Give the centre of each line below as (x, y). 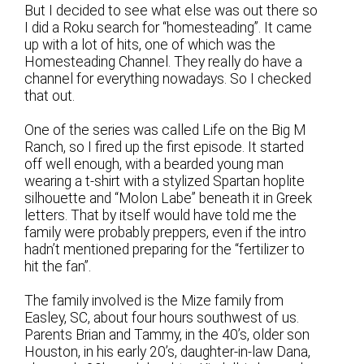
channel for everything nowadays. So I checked (168, 79)
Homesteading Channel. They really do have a (164, 62)
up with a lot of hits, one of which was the (150, 45)
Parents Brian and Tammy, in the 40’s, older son (167, 335)
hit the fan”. (58, 267)
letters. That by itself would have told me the (161, 216)
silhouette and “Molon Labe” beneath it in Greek (169, 199)
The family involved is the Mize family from (154, 301)
